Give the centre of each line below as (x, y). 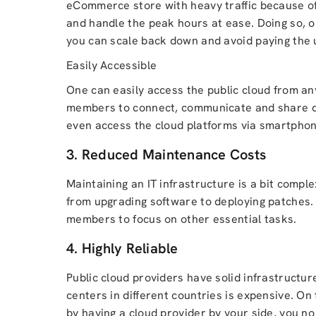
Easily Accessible (112, 65)
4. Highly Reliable (122, 248)
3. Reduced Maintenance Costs (166, 154)
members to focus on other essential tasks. (182, 219)
